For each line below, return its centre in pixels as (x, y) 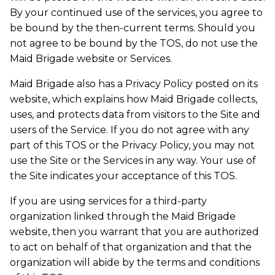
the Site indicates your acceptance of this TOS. (123, 176)
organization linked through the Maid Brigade (123, 216)
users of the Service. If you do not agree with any (130, 130)
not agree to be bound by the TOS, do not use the (134, 43)
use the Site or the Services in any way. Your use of (133, 160)
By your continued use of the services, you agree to (136, 12)
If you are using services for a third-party (108, 201)
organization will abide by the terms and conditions (135, 262)
